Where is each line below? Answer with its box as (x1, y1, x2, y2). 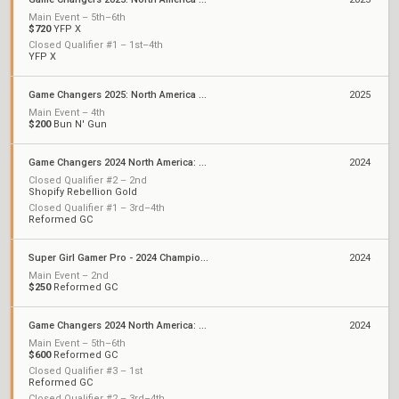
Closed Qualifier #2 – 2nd (28, 175, 147, 186)
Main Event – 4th (28, 107, 105, 118)
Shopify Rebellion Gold (28, 186, 137, 198)
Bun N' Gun (51, 118, 107, 130)
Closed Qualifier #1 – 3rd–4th (28, 202, 165, 214)
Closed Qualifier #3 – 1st (28, 365, 142, 377)
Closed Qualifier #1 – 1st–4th (28, 39, 163, 51)
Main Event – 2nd (28, 270, 109, 281)
